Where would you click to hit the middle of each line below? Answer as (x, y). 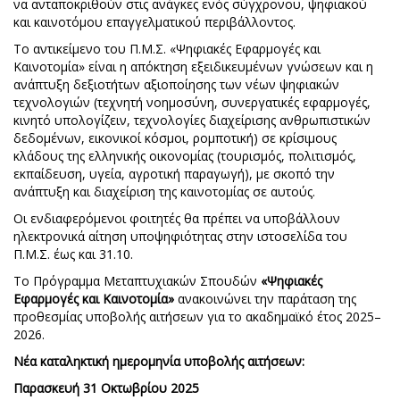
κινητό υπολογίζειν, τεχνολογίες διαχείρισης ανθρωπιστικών (192, 120)
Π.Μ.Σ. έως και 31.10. (73, 254)
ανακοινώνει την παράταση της (265, 299)
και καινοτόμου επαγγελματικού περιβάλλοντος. (154, 22)
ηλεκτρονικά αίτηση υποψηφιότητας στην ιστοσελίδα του (180, 236)
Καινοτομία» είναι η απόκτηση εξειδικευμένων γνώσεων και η (193, 67)
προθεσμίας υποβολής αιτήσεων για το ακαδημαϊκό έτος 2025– (197, 317)
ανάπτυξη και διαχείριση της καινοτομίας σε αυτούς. (164, 192)
